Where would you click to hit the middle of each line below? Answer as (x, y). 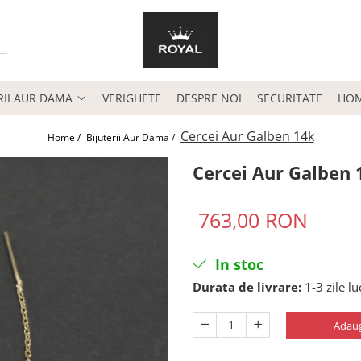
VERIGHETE (132, 98)
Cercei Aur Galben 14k (247, 136)
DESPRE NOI (209, 98)
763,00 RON (253, 220)
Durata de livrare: (247, 287)
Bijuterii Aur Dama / (131, 137)
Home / (65, 137)
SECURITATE (290, 98)
